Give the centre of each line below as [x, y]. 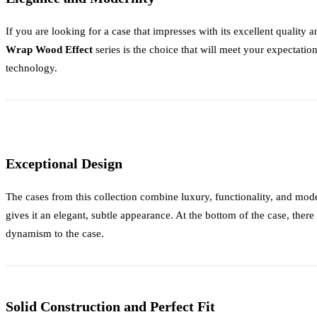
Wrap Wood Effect [49, 49]
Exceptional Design [64, 163]
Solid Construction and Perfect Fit [110, 306]
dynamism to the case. [55, 233]
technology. [31, 67]
